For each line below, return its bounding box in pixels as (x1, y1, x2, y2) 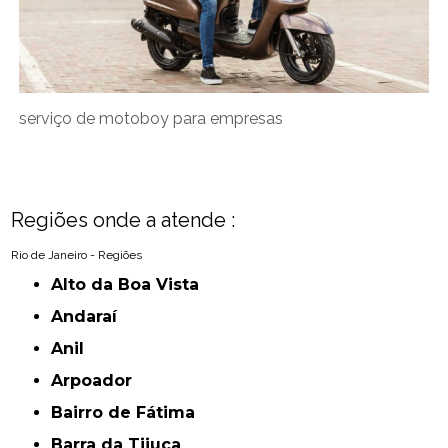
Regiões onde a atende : (11, 208, 236, 233)
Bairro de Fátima (63, 403, 196, 423)
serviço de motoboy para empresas (19, 109, 284, 129)
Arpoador (63, 371, 133, 391)
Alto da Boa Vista (63, 275, 200, 295)
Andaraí (63, 307, 118, 327)
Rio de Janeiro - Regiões (11, 248, 143, 263)
